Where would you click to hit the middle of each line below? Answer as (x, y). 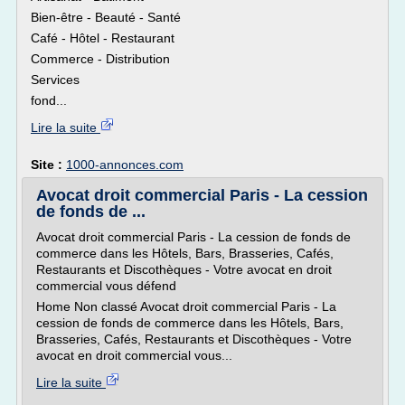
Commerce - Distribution (100, 59)
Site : (48, 165)
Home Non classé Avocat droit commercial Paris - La (186, 306)
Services (55, 80)
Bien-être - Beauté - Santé (106, 17)
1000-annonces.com (125, 165)
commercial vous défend (106, 286)
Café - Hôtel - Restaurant (103, 38)
